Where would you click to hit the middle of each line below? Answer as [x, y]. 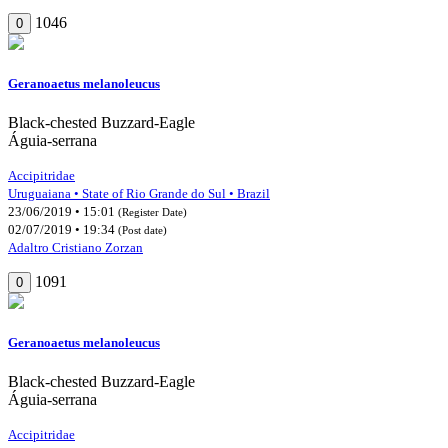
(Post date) [142, 229]
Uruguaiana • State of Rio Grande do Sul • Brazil [139, 193]
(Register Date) [152, 211]
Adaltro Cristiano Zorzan [75, 247]
